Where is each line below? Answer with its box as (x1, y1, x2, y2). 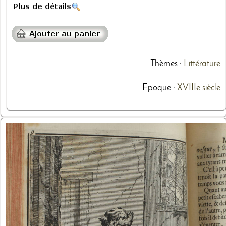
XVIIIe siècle (177, 84, 220, 92)
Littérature (183, 60, 220, 69)
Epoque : (142, 84, 177, 92)
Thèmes (150, 60, 178, 69)
